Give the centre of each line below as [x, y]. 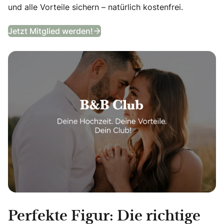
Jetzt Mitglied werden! [50, 31]
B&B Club [118, 26]
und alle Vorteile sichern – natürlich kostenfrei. [95, 7]
